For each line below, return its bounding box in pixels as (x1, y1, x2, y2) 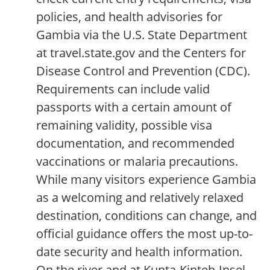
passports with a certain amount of (36, 99, 231, 116)
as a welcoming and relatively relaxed (36, 189, 243, 206)
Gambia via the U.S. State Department (36, 27, 247, 43)
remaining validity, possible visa (36, 117, 212, 134)
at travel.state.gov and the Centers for (36, 45, 246, 61)
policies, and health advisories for (36, 8, 222, 25)
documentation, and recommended (36, 135, 234, 152)
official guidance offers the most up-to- (36, 225, 253, 242)
